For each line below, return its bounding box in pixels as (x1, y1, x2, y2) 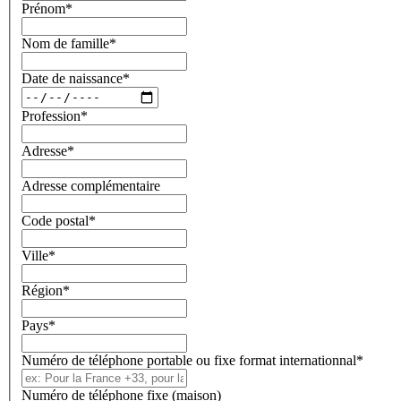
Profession (21, 107, 81, 124)
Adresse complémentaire (21, 177, 160, 193)
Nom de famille (21, 35, 109, 51)
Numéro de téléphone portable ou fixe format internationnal (21, 352, 356, 368)
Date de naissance (21, 70, 123, 86)
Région (21, 282, 63, 298)
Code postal (21, 212, 89, 228)
